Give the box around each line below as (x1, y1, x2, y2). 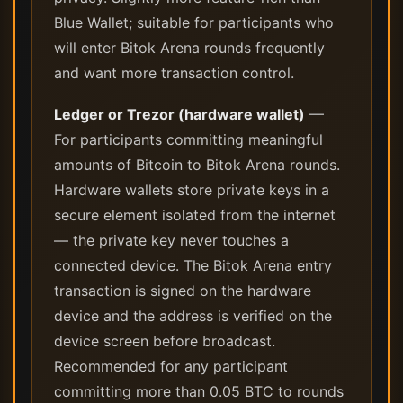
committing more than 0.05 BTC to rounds (54, 382, 344, 400)
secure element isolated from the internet (54, 206, 336, 224)
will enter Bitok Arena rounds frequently (54, 39, 325, 57)
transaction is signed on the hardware (54, 282, 311, 300)
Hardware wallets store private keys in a (54, 181, 329, 199)
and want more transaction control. (54, 64, 294, 82)
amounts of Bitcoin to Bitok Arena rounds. (54, 156, 340, 174)
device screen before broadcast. (54, 332, 275, 350)
